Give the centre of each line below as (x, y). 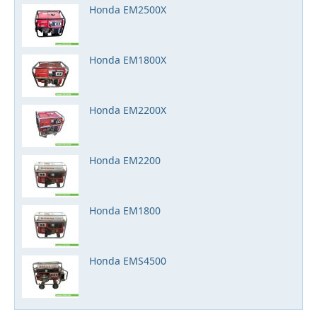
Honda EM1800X (128, 60)
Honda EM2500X (128, 10)
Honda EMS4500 (128, 261)
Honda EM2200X (128, 110)
